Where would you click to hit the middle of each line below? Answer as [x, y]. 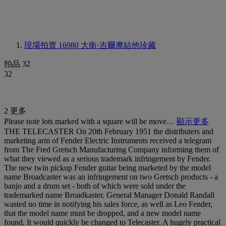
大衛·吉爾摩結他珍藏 [118, 45]
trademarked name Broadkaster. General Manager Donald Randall [109, 195]
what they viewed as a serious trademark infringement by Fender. [107, 159]
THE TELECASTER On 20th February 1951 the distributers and [109, 131]
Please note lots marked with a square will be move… [90, 121]
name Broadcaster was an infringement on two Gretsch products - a [111, 177]
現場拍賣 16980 [52, 45]
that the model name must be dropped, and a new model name [102, 213]
